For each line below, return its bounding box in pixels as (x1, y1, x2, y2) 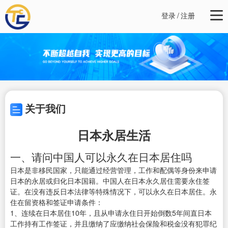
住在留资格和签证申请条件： (10, 197, 103, 208)
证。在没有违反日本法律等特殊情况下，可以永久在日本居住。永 (10, 186, 217, 197)
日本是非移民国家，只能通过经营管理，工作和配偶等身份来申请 (10, 165, 217, 176)
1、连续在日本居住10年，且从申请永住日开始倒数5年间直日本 (10, 208, 212, 218)
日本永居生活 (77, 126, 151, 144)
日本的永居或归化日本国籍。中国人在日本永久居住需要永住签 (10, 176, 210, 186)
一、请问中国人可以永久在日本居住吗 (10, 149, 192, 165)
